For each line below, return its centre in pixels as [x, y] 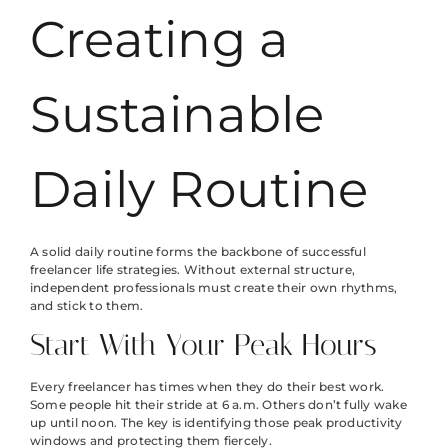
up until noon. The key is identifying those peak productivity [216, 423]
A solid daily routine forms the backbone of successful [198, 251]
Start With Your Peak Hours [203, 345]
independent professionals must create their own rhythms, [214, 287]
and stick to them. [87, 305]
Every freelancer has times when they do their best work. [207, 387]
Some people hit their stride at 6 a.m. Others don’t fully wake [218, 405]
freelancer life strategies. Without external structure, [193, 269]
